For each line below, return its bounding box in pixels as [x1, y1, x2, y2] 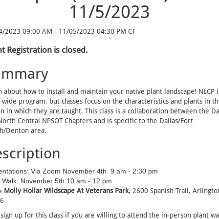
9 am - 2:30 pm [110, 167, 158, 175]
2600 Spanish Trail [132, 186, 189, 195]
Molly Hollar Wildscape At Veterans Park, [3, 186, 132, 195]
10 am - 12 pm [66, 176, 116, 185]
